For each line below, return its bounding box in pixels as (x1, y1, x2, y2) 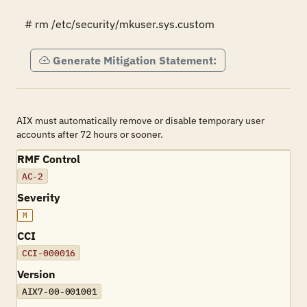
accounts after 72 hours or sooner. (16, 128, 163, 140)
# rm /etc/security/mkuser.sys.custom (25, 17, 214, 31)
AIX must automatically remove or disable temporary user (16, 114, 265, 127)
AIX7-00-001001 (21, 285, 97, 297)
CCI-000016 (21, 247, 76, 259)
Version (17, 267, 56, 281)
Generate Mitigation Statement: (53, 53, 217, 67)
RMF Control (17, 152, 80, 166)
